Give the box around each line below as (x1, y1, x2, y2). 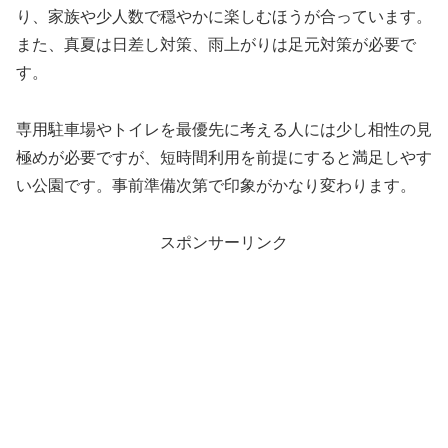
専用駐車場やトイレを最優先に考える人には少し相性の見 (16, 120, 432, 138)
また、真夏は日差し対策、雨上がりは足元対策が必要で (16, 35, 416, 53)
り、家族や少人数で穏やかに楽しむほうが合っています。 (16, 7, 432, 25)
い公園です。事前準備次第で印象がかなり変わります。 (16, 176, 416, 194)
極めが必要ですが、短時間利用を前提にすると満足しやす (16, 148, 432, 166)
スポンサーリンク (160, 233, 288, 251)
